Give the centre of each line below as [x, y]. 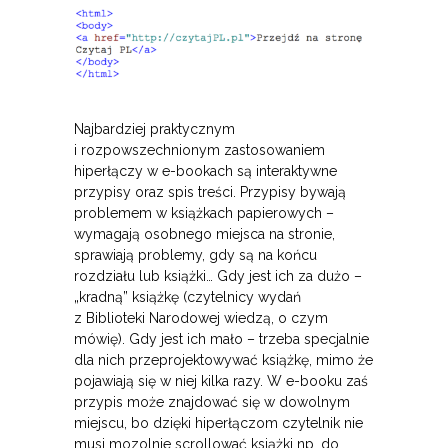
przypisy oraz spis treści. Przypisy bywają [210, 192]
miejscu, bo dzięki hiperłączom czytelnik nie [218, 423]
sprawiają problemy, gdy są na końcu [195, 255]
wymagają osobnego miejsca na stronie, [204, 234]
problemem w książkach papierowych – [204, 213]
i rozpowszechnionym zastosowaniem [199, 150]
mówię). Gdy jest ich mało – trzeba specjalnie [221, 339]
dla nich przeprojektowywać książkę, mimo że [223, 360]
